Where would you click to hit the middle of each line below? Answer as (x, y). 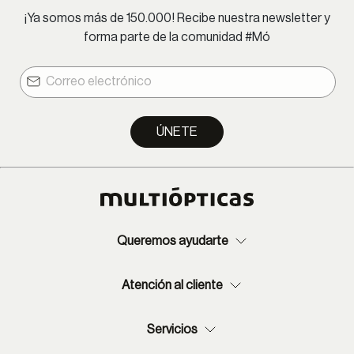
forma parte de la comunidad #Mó (177, 37)
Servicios (172, 329)
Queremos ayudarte (172, 241)
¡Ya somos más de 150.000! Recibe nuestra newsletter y (177, 18)
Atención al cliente (172, 285)
